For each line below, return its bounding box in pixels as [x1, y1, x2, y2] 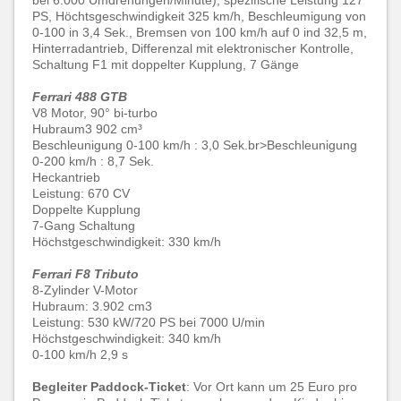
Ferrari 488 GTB [32, 90, 127, 104]
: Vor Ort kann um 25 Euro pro [186, 380, 357, 394]
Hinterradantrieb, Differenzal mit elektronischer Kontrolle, [32, 41, 354, 55]
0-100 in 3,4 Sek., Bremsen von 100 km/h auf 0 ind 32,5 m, [32, 25, 367, 39]
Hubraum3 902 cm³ [32, 122, 142, 136]
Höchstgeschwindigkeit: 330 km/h [32, 235, 221, 249]
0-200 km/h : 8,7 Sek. [32, 154, 154, 168]
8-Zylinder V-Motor [32, 283, 138, 297]
